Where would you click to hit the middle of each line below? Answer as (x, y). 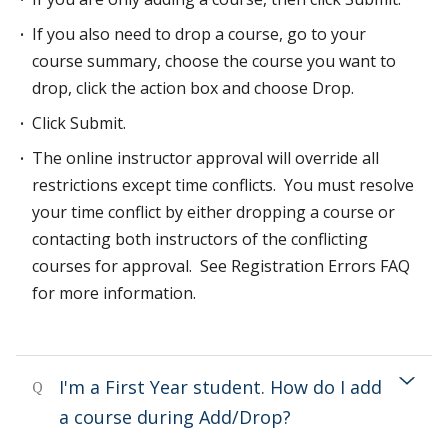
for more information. (114, 293)
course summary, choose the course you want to (214, 61)
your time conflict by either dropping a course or (213, 212)
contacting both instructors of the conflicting (200, 239)
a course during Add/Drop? (175, 417)
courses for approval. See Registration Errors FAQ (221, 266)
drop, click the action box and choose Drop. (193, 88)
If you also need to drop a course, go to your (199, 34)
